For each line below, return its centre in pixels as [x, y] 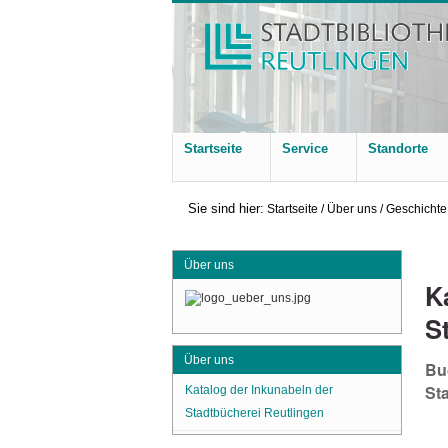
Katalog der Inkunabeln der [259, 390]
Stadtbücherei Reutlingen [254, 413]
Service [305, 148]
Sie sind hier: [226, 208]
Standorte [398, 148]
